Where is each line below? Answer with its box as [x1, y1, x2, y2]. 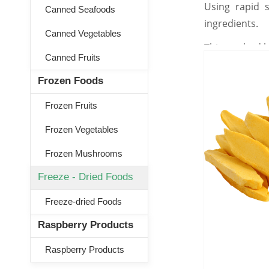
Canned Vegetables [45, 28, 121, 38]
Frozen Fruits [45, 100, 97, 110]
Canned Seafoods [45, 4, 115, 14]
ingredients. [204, 17, 258, 30]
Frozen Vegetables [45, 124, 118, 134]
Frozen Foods [38, 75, 103, 86]
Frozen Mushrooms [45, 148, 122, 159]
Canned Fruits [45, 52, 100, 62]
